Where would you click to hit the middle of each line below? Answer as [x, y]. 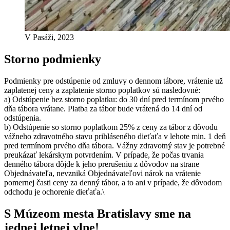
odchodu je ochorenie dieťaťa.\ [54, 191]
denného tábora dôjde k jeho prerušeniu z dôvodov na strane [102, 164]
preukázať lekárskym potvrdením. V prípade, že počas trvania [104, 155]
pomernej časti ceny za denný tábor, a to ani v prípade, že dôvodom [113, 182]
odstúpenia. [23, 118]
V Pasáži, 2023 [49, 37]
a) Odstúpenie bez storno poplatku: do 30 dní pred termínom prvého [114, 99]
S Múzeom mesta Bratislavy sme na [98, 213]
